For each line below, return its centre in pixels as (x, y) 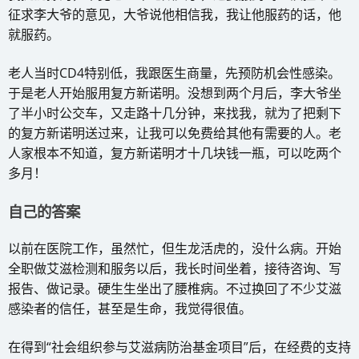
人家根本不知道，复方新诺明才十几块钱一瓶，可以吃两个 (175, 153)
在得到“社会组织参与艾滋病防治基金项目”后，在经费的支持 (179, 347)
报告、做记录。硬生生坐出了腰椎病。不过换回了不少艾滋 (175, 288)
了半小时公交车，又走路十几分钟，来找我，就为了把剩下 (175, 113)
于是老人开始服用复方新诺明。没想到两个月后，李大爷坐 (175, 93)
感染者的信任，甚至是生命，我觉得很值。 (130, 308)
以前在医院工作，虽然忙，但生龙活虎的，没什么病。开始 (175, 248)
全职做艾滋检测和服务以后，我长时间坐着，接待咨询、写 (175, 268)
